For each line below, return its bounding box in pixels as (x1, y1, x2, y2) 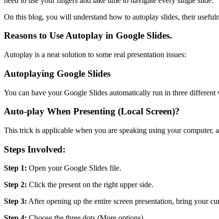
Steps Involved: (4, 144, 66, 154)
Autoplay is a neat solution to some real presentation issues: (4, 50, 186, 59)
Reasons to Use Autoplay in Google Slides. (4, 30, 172, 41)
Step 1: (4, 164, 27, 173)
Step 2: (4, 180, 27, 189)
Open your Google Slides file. (27, 164, 121, 173)
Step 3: (4, 197, 27, 206)
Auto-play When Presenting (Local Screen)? (4, 106, 180, 117)
